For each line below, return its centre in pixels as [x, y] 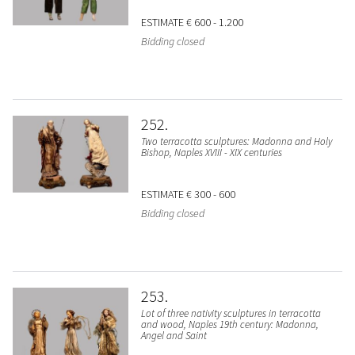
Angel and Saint [174, 336]
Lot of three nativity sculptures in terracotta [231, 314]
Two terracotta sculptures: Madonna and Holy [236, 142]
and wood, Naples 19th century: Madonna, [229, 325]
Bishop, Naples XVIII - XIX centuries [211, 153]
